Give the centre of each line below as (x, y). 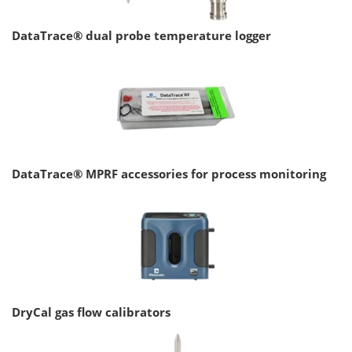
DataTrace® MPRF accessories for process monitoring (169, 174)
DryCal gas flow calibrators (91, 312)
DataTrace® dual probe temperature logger (141, 36)
